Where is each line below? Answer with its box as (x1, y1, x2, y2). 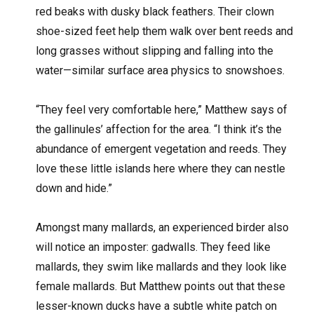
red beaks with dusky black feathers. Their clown (36, 4, 275, 18)
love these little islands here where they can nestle (36, 161, 286, 175)
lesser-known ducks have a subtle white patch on (36, 299, 278, 313)
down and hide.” (36, 181, 113, 195)
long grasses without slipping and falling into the (36, 43, 274, 57)
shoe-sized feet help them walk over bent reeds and (36, 24, 294, 38)
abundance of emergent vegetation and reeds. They (36, 142, 287, 156)
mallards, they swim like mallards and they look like (36, 259, 287, 273)
